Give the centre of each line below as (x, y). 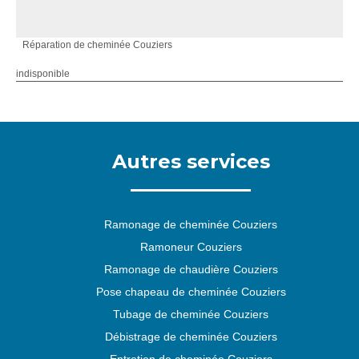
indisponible (43, 74)
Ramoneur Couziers (191, 247)
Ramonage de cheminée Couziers (191, 224)
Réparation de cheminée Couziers (97, 45)
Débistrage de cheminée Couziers (191, 337)
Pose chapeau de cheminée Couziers (191, 292)
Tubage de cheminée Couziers (191, 314)
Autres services (191, 161)
